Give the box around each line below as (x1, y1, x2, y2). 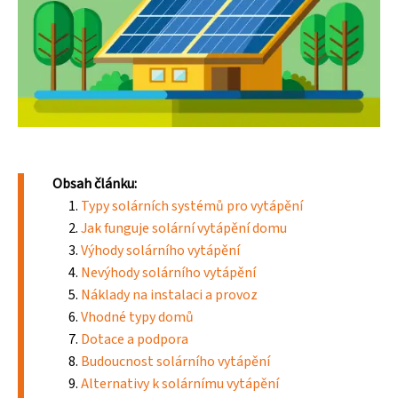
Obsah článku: (52, 173, 137, 194)
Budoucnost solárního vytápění (81, 351, 270, 371)
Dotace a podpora (81, 329, 188, 349)
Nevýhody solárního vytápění (81, 262, 256, 283)
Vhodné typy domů (81, 306, 194, 327)
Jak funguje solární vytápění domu (81, 218, 287, 238)
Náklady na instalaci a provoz (81, 284, 258, 305)
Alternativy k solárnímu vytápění (81, 373, 279, 394)
